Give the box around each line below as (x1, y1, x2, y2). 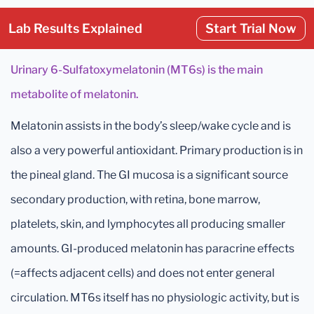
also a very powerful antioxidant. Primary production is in (11, 144, 303, 157)
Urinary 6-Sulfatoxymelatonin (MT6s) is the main (11, 63, 263, 76)
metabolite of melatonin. (11, 88, 139, 101)
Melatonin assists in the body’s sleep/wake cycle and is (11, 119, 291, 132)
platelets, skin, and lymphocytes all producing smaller (11, 217, 285, 231)
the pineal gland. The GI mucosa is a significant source (11, 168, 288, 182)
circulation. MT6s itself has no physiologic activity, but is (11, 291, 299, 304)
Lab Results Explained (8, 21, 142, 36)
